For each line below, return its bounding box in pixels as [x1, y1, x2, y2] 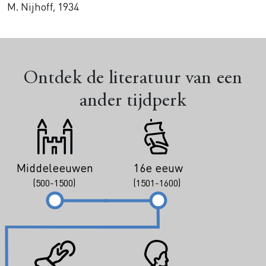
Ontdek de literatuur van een [24, 69, 242, 89]
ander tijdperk [80, 92, 186, 112]
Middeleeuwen [16, 160, 93, 176]
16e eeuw [133, 160, 183, 176]
